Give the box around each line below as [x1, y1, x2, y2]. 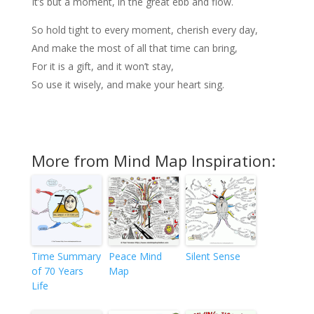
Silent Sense [185, 250, 240, 264]
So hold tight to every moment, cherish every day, [31, 23, 258, 37]
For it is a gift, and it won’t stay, [31, 60, 174, 74]
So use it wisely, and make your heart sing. [31, 78, 224, 92]
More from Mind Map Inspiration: [31, 150, 275, 172]
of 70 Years [31, 264, 83, 278]
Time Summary [31, 250, 101, 264]
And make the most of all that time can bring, [31, 41, 238, 55]
